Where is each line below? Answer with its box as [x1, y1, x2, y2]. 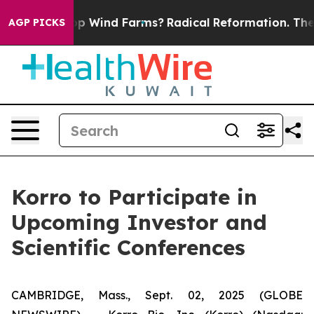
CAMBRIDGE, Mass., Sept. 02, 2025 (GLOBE [11, 288, 303, 302]
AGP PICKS [8, 16, 65, 29]
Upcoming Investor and [11, 209, 267, 235]
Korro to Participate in [11, 184, 257, 210]
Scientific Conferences [11, 234, 245, 261]
